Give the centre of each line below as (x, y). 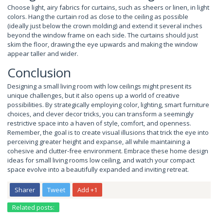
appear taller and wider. (43, 53)
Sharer (25, 190)
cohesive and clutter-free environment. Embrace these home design (108, 151)
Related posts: (33, 207)
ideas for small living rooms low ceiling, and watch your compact (101, 160)
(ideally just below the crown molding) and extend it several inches (105, 26)
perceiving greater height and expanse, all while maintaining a (99, 141)
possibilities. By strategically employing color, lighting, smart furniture (108, 104)
